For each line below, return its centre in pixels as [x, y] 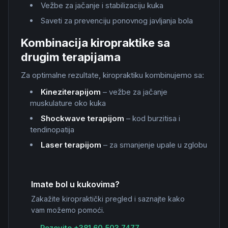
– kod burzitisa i [152, 118]
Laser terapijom [71, 145]
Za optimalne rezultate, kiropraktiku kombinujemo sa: [112, 75]
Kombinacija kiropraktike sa [95, 43]
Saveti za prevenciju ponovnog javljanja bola [117, 21]
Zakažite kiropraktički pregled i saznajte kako [108, 199]
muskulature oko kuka [68, 103]
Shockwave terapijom [82, 118]
